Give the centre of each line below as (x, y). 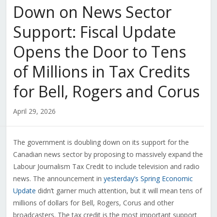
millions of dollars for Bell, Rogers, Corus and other (93, 203)
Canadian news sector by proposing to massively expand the (108, 155)
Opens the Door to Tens (99, 52)
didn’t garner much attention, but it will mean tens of (119, 191)
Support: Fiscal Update (94, 32)
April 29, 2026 (34, 111)
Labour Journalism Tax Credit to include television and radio (106, 167)
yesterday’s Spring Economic (148, 179)
